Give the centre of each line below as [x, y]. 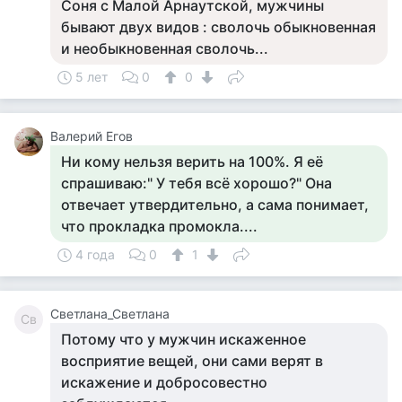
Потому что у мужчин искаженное [184, 339]
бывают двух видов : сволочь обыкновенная [218, 27]
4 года [95, 254]
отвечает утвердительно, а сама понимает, [215, 205]
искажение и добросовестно [164, 382]
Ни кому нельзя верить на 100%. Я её [192, 162]
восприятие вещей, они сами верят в [192, 361]
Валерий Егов [92, 136]
